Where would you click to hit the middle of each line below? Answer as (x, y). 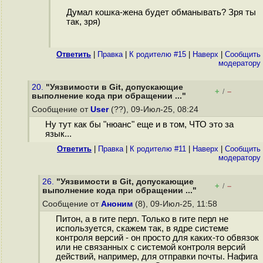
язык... (58, 134)
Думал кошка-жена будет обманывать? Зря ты (161, 13)
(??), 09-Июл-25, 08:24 (155, 109)
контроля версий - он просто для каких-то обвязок (157, 238)
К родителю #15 (158, 54)
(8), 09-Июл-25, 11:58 (176, 204)
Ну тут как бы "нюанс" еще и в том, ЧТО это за (139, 125)
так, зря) (83, 22)
